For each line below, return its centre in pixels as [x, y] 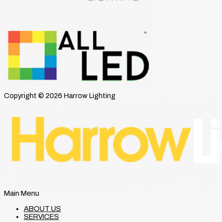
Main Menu [22, 194]
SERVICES [41, 217]
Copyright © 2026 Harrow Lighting [60, 96]
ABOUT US [42, 209]
